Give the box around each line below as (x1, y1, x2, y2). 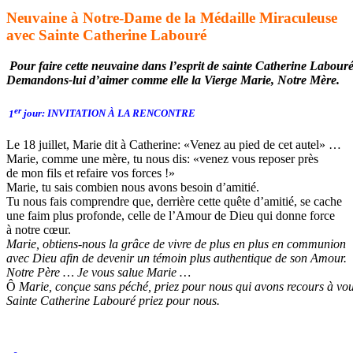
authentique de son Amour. (214, 251, 347, 265)
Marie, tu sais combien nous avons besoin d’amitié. (6, 180, 259, 194)
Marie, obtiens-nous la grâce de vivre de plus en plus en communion (6, 236, 346, 251)
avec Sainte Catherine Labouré (6, 27, 206, 44)
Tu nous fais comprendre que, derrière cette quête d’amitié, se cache (6, 194, 342, 208)
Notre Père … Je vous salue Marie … (6, 265, 191, 279)
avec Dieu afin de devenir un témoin (6, 251, 190, 265)
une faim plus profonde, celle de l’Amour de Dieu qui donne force (6, 208, 335, 222)
